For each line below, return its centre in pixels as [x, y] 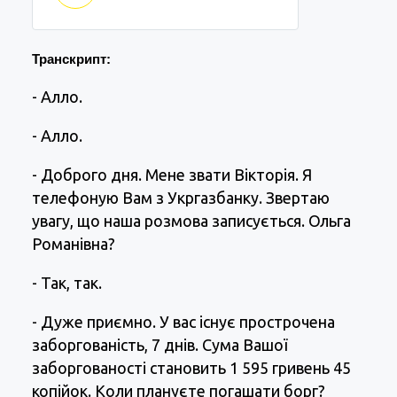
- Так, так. [67, 283]
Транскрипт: [71, 60]
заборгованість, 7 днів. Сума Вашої [160, 345]
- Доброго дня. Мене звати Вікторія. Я [172, 175]
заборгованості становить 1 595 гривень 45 [191, 368]
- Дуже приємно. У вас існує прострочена [183, 322]
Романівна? [74, 244]
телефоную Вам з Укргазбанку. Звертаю [181, 198]
